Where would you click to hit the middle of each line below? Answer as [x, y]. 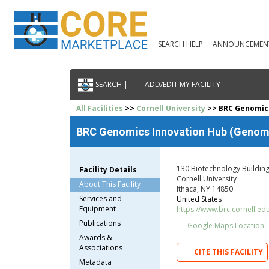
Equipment [98, 208]
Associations [101, 247]
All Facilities [100, 108]
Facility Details [108, 169]
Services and [101, 198]
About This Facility [110, 184]
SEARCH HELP [180, 44]
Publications [100, 223]
